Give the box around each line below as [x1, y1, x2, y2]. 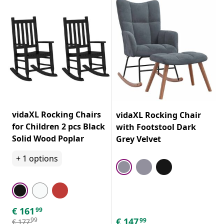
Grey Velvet [116, 133, 161, 144]
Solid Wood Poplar [12, 132, 84, 144]
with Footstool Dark [116, 121, 196, 132]
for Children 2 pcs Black [12, 120, 105, 132]
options [29, 152, 58, 164]
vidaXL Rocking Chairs [12, 108, 101, 120]
